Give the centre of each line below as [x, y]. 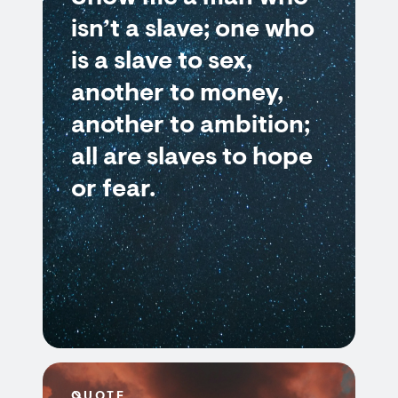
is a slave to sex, [162, 62]
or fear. [113, 190]
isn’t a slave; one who [193, 30]
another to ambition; [191, 126]
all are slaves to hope [192, 158]
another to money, [177, 94]
